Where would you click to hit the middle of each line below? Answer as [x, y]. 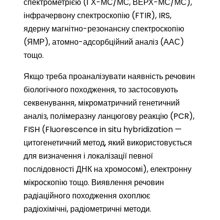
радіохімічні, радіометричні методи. [87, 209]
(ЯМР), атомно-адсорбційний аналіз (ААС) [104, 42]
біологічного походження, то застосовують [101, 90]
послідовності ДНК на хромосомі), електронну [108, 169]
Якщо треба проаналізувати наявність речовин [109, 76]
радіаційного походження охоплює [87, 196]
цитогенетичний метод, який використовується [108, 143]
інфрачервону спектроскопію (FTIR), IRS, [97, 15]
